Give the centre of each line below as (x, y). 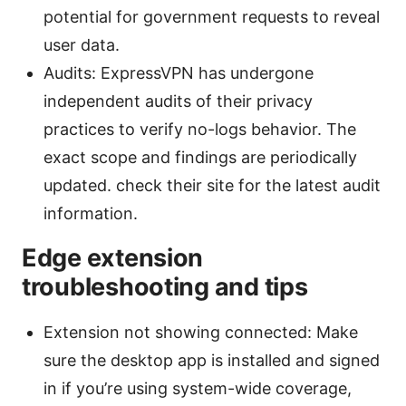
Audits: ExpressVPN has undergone (179, 73)
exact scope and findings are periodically (200, 158)
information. (91, 214)
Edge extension (113, 258)
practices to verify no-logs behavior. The (200, 130)
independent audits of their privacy (178, 101)
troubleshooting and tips (165, 287)
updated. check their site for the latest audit (212, 186)
